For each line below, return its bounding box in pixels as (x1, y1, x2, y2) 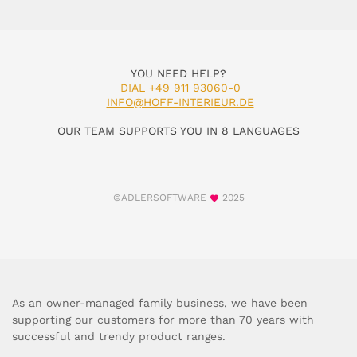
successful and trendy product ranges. (12, 330, 226, 343)
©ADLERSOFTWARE (112, 192, 210, 204)
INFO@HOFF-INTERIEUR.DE (106, 96, 254, 109)
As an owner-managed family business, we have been (12, 296, 308, 310)
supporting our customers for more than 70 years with (12, 313, 314, 327)
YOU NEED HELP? (131, 67, 226, 80)
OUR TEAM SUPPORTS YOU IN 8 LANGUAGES (57, 124, 300, 138)
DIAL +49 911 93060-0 (120, 81, 241, 95)
